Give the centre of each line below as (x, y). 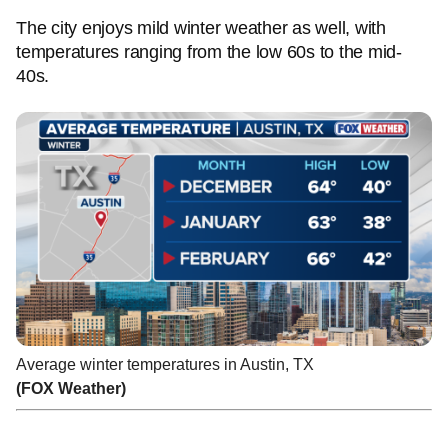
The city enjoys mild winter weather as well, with (201, 28)
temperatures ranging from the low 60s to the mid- (209, 52)
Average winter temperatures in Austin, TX (165, 364)
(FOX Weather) (71, 388)
